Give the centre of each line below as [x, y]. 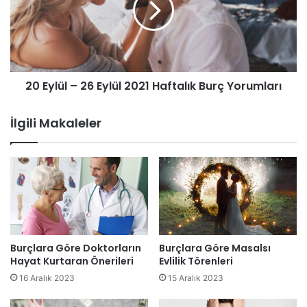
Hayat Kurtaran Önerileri [72, 261]
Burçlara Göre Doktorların [76, 248]
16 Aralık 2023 [47, 278]
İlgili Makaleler [56, 123]
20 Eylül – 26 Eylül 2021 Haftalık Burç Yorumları [153, 86]
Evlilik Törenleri [196, 261]
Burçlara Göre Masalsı [215, 248]
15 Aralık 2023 [196, 278]
